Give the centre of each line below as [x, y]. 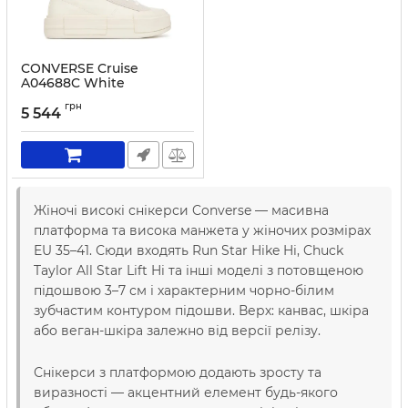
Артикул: [44, 100]
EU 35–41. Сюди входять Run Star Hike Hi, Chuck [189, 250]
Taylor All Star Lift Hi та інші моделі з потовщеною [199, 270]
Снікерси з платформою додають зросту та [178, 372]
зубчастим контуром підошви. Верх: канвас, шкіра [201, 311]
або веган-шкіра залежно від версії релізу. [177, 331]
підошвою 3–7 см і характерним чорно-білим [184, 291]
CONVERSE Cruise [80, 68]
